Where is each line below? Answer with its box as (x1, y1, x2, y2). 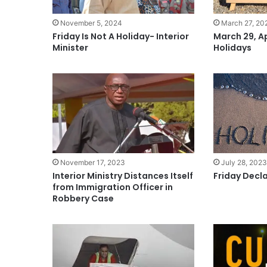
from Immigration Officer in (52, 181, 173, 194)
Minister (52, 42, 88, 54)
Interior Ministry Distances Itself (52, 170, 193, 182)
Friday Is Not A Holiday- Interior (52, 30, 189, 43)
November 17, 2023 (60, 158, 125, 167)
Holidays (213, 42, 252, 54)
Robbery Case (52, 193, 114, 205)
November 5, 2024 (60, 18, 122, 28)
